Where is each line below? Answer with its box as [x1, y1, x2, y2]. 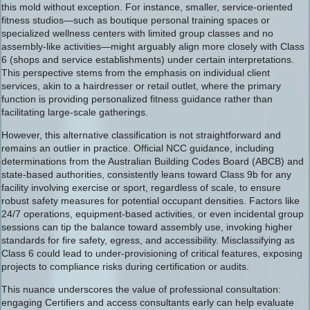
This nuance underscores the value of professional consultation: [1, 284, 281, 295]
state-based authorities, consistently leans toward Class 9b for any [1, 169, 291, 180]
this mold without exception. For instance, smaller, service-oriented [1, 1, 293, 12]
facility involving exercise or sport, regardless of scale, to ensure [1, 182, 281, 193]
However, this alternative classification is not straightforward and [1, 129, 281, 140]
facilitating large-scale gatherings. [1, 107, 148, 118]
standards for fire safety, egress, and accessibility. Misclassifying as [1, 235, 295, 246]
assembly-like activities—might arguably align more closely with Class [1, 41, 304, 52]
